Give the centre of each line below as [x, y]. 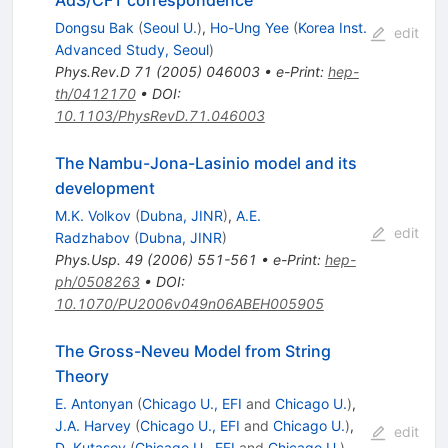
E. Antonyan [93, 404]
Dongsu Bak [94, 28]
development [104, 188]
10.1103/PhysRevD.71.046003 [159, 116]
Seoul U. [169, 28]
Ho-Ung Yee [249, 28]
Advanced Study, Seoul [131, 50]
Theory [81, 376]
